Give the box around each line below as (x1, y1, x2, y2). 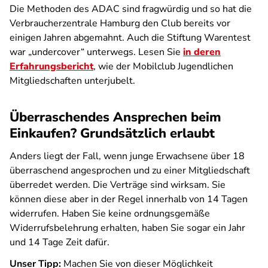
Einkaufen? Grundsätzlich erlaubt (10, 124, 215, 142)
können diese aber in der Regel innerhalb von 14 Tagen (10, 193, 248, 206)
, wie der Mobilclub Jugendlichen (93, 60, 233, 73)
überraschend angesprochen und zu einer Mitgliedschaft (10, 164, 250, 177)
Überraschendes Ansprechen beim (10, 108, 221, 126)
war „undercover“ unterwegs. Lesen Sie (10, 45, 183, 59)
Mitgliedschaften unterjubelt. (10, 74, 135, 87)
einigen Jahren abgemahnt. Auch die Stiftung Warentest (10, 31, 251, 44)
